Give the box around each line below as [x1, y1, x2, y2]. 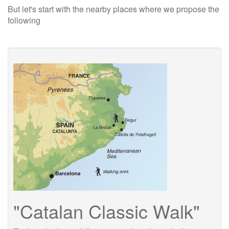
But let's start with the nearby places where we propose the [8, 3, 219, 15]
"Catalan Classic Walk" [13, 198, 200, 224]
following [8, 14, 40, 26]
